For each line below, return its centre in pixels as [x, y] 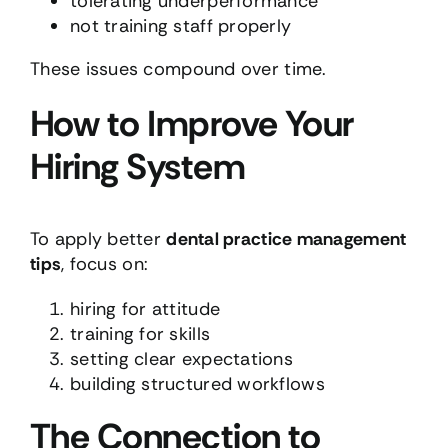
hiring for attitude [145, 309]
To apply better [98, 239]
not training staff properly [180, 25]
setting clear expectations [181, 359]
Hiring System [137, 166]
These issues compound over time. [178, 68]
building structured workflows [197, 384]
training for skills [140, 334]
